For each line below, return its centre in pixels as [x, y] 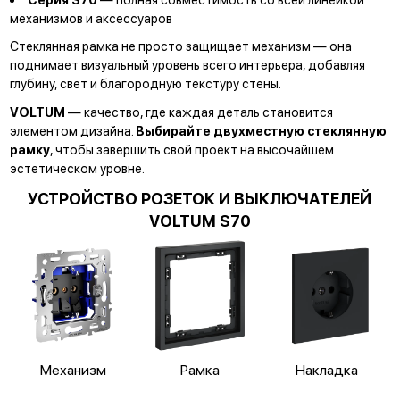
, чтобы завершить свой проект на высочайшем [192, 150]
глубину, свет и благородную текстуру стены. [145, 84]
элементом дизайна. [72, 131]
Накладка [327, 371]
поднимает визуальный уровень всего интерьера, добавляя [187, 65]
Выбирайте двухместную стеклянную [261, 131]
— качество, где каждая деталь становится [200, 112]
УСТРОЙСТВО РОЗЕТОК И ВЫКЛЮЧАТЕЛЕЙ [200, 198]
